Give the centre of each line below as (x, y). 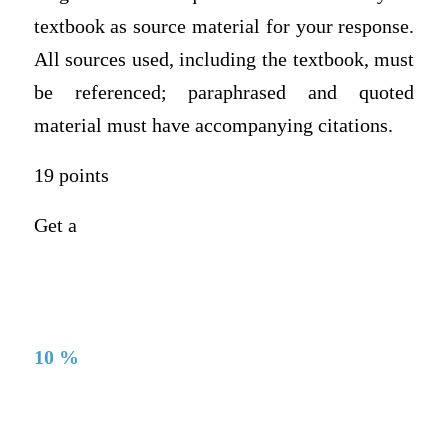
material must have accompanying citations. (213, 126)
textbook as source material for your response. (224, 27)
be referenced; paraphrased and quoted (224, 93)
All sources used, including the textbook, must (224, 60)
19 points (71, 175)
